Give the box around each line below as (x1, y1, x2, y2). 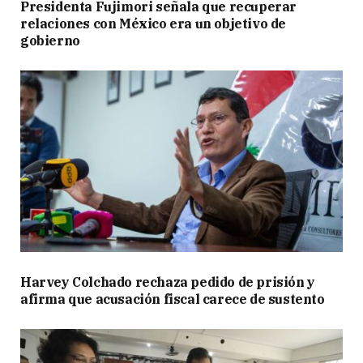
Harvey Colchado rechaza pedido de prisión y (20, 274, 315, 291)
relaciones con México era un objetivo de (20, 15, 287, 32)
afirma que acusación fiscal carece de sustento (20, 291, 325, 308)
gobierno (20, 32, 80, 49)
